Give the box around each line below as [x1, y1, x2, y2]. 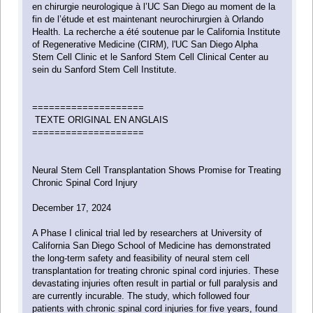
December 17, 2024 [32, 203, 112, 214]
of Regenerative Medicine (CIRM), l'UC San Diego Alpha [32, 39, 259, 50]
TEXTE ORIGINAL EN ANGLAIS [32, 115, 169, 126]
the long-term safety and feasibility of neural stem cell [32, 253, 250, 264]
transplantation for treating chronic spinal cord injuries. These [32, 265, 279, 277]
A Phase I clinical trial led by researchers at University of [32, 228, 263, 239]
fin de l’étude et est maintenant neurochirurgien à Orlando [32, 14, 264, 25]
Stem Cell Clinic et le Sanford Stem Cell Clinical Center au [32, 52, 269, 63]
